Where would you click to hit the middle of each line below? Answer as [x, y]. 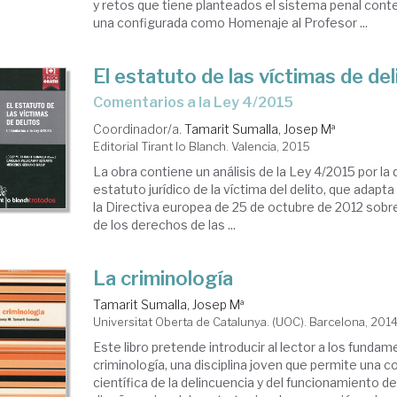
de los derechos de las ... [165, 225]
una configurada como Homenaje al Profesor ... [231, 23]
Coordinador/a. [139, 129]
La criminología [163, 278]
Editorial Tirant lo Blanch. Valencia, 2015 [202, 146]
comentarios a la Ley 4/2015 [198, 102]
